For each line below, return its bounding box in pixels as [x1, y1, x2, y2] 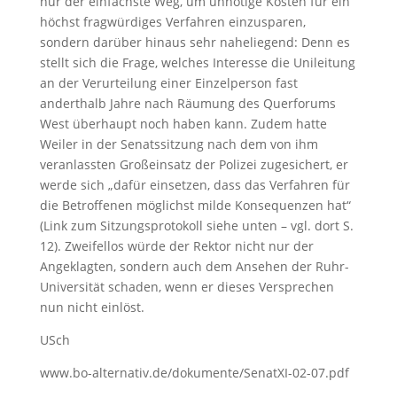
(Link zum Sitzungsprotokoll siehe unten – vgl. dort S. [39, 217, 354, 234]
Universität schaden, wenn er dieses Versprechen [39, 278, 334, 295]
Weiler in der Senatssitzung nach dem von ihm [39, 136, 318, 152]
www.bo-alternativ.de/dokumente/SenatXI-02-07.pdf [39, 364, 349, 381]
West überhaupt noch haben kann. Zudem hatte [39, 115, 327, 132]
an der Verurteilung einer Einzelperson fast [39, 74, 298, 91]
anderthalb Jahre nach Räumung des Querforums [39, 95, 336, 112]
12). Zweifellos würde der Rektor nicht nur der [39, 237, 314, 254]
